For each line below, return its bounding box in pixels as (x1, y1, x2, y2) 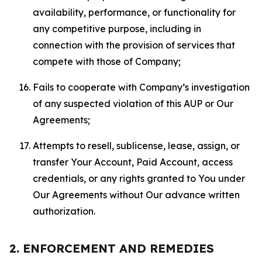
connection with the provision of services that (33, 39, 235, 51)
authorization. (33, 205, 95, 217)
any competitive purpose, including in (33, 23, 201, 35)
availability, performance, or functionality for (33, 6, 236, 18)
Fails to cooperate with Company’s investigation (33, 81, 250, 93)
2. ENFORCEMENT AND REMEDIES (9, 241, 214, 256)
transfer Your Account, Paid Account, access (33, 156, 233, 168)
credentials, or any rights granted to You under (33, 173, 245, 184)
